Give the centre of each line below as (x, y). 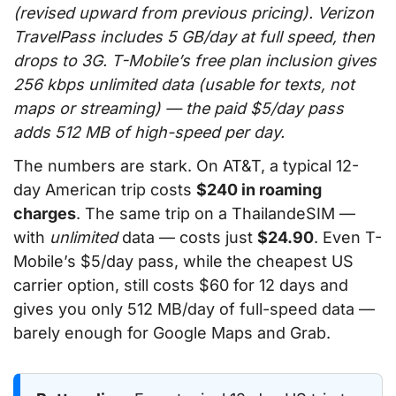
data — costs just (187, 238)
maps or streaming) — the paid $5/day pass (179, 109)
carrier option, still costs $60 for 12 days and (181, 286)
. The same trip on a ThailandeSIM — (216, 214)
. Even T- (348, 238)
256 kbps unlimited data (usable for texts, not (184, 85)
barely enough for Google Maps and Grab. (172, 333)
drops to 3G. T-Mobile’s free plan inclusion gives (195, 61)
